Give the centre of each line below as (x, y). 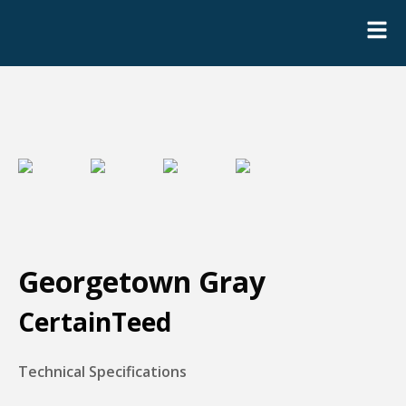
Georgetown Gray (142, 282)
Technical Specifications (102, 372)
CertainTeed (95, 322)
